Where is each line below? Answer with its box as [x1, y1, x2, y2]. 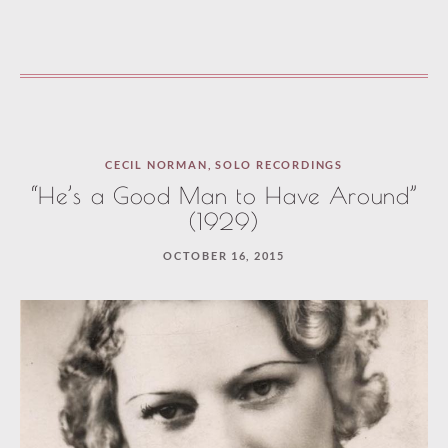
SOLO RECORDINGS [215, 158, 343, 172]
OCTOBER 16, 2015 [163, 249, 285, 263]
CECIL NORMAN [105, 158, 208, 172]
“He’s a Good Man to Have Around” [29, 182, 419, 210]
